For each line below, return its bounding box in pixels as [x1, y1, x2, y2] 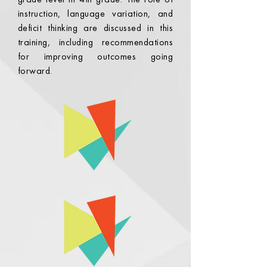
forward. [18, 64, 52, 77]
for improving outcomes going [18, 50, 173, 63]
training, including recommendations [18, 36, 173, 48]
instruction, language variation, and [18, 7, 173, 20]
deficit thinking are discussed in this [18, 21, 173, 34]
